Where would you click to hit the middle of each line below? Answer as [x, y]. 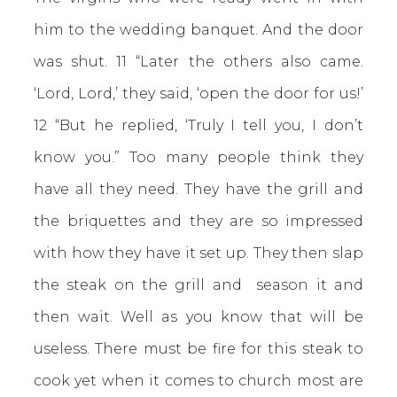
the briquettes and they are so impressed [198, 221]
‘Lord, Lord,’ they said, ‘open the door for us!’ [198, 93]
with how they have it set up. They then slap [198, 253]
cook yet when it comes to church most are [198, 381]
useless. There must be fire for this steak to [198, 349]
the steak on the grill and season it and [198, 285]
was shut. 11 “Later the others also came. [198, 62]
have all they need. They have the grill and [198, 189]
